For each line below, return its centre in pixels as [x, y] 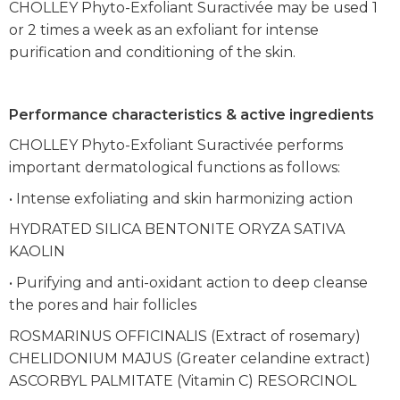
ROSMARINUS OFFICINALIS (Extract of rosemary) [185, 336]
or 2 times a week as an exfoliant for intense [164, 30]
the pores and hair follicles [103, 304]
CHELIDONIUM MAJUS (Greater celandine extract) [190, 358]
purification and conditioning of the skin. [152, 53]
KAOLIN [37, 252]
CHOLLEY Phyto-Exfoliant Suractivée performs [176, 146]
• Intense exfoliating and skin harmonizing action [181, 198]
